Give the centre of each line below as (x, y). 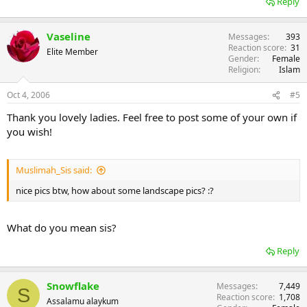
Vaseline (69, 37)
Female (286, 59)
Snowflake (73, 286)
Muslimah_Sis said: (54, 170)
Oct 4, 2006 (28, 95)
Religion (243, 70)
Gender (243, 59)
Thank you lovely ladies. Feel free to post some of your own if (152, 118)
